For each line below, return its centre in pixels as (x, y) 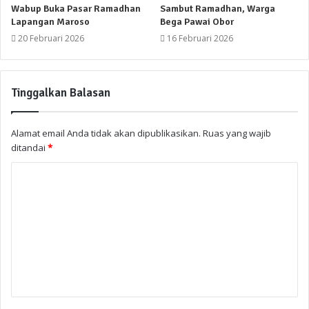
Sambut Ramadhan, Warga (218, 9)
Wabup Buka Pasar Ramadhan (76, 9)
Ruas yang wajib (237, 133)
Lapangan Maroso (50, 22)
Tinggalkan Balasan (61, 93)
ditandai (29, 148)
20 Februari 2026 (51, 39)
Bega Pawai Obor (197, 22)
